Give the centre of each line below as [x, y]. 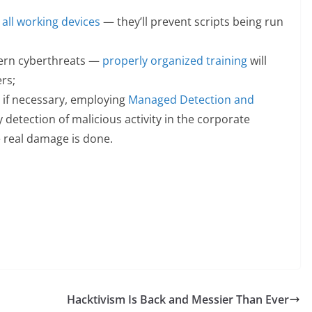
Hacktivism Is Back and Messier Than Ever [178, 299]
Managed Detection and [191, 99]
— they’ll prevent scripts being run [192, 21]
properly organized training [175, 60]
